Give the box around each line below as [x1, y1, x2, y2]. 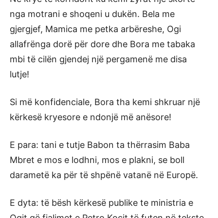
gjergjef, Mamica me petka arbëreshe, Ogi [10, 23, 181, 34]
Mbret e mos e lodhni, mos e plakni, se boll [10, 154, 184, 165]
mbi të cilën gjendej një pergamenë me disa [10, 54, 187, 64]
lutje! [10, 69, 29, 79]
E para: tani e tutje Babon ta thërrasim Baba [10, 139, 190, 150]
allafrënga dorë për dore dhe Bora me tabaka [10, 38, 195, 49]
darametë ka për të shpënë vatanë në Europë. [10, 169, 198, 180]
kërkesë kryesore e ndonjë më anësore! [10, 111, 171, 122]
